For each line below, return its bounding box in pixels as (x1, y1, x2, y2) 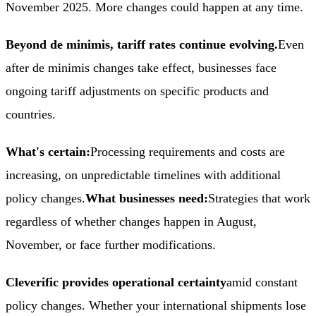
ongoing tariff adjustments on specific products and (6, 83, 269, 98)
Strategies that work (208, 190, 310, 205)
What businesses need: (85, 190, 208, 205)
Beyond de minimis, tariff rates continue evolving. (6, 37, 278, 51)
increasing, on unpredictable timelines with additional (6, 167, 281, 182)
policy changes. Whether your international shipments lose (6, 298, 306, 312)
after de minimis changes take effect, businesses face (6, 60, 276, 75)
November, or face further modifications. (6, 237, 216, 252)
